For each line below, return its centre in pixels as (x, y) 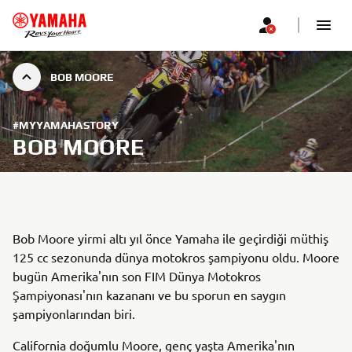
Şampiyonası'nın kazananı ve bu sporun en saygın (149, 295)
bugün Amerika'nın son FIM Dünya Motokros (137, 276)
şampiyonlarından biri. (74, 313)
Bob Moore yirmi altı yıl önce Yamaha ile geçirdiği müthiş (170, 238)
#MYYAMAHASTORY (66, 125)
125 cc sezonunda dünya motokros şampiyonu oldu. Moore (176, 257)
